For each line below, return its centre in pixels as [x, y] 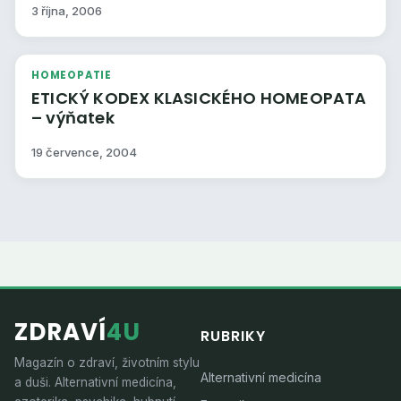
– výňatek [73, 118]
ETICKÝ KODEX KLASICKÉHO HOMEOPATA [199, 98]
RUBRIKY [233, 337]
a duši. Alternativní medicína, [95, 383]
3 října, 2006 [67, 11]
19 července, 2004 [84, 153]
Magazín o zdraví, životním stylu [107, 363]
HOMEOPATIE [72, 76]
